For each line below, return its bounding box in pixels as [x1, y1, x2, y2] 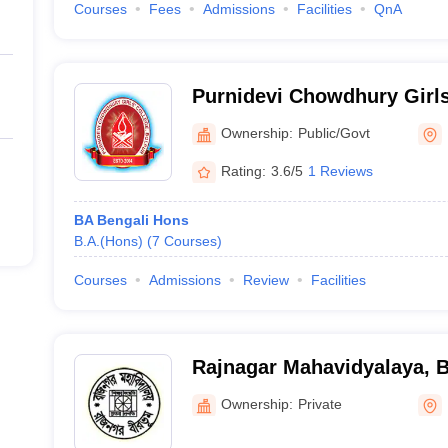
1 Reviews [307, 162, 373, 179]
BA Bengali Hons [73, 212, 189, 228]
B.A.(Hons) [73, 233, 143, 249]
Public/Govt [297, 124, 370, 141]
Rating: [220, 162, 266, 179]
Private [297, 395, 342, 412]
